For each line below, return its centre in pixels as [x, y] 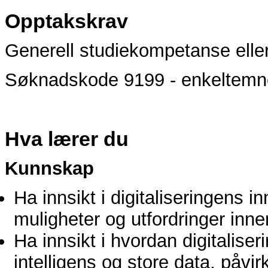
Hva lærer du [67, 138]
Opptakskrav [66, 21]
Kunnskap [49, 169]
